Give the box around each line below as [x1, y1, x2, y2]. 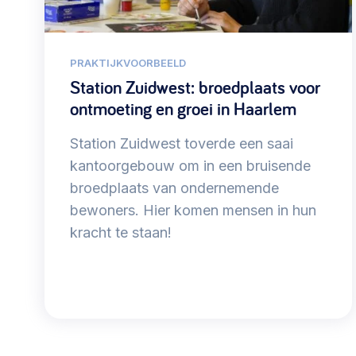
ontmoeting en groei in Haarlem [70, 97, 296, 122]
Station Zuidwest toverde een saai [70, 135, 293, 153]
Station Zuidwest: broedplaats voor [70, 75, 320, 100]
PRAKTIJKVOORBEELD [70, 56, 186, 70]
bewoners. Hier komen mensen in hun [70, 202, 316, 219]
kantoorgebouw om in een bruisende [70, 157, 311, 175]
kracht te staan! [70, 224, 172, 242]
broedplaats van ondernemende [70, 180, 279, 197]
